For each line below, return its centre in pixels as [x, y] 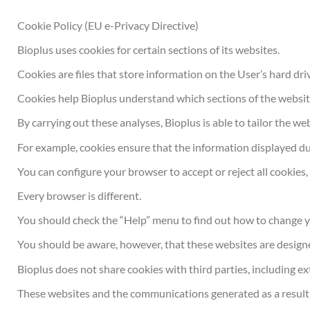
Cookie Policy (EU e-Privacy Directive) [108, 25]
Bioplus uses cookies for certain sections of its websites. [149, 49]
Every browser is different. [80, 195]
